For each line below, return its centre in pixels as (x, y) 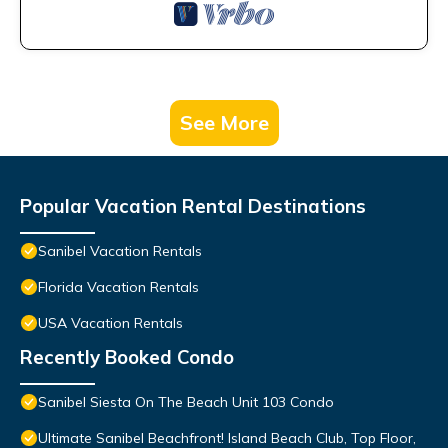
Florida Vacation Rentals (118, 287)
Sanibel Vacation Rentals (120, 251)
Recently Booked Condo (127, 357)
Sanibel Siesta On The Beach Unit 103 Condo (186, 402)
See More (224, 123)
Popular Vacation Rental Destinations (193, 206)
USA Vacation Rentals (110, 323)
